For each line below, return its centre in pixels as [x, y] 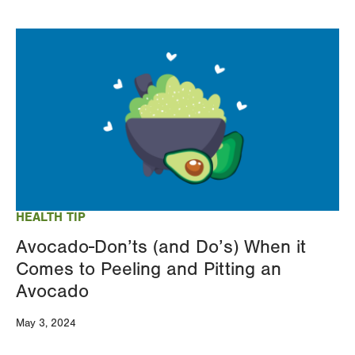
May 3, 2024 [46, 324]
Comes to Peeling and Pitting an [149, 269]
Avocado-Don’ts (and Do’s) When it [161, 247]
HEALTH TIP [51, 218]
